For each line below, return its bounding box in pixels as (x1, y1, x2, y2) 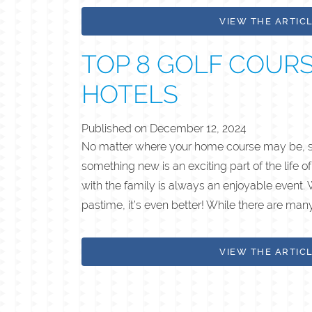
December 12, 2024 (150, 121, 247, 135)
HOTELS (81, 79, 178, 109)
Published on (81, 121, 150, 135)
